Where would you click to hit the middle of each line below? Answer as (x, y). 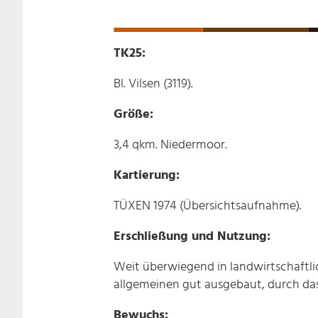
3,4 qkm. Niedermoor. (170, 145)
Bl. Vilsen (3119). (153, 84)
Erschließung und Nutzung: (192, 236)
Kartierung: (147, 175)
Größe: (133, 114)
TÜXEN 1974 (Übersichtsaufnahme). (208, 206)
